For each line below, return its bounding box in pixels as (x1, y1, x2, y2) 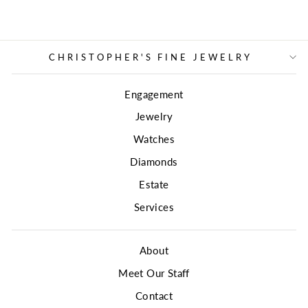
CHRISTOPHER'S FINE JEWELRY (48, 51, 253, 63)
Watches (133, 133, 175, 146)
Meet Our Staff (118, 267, 190, 280)
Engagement (124, 87, 184, 100)
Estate (139, 177, 169, 190)
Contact (135, 289, 173, 302)
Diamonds (130, 155, 178, 168)
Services (133, 200, 175, 213)
